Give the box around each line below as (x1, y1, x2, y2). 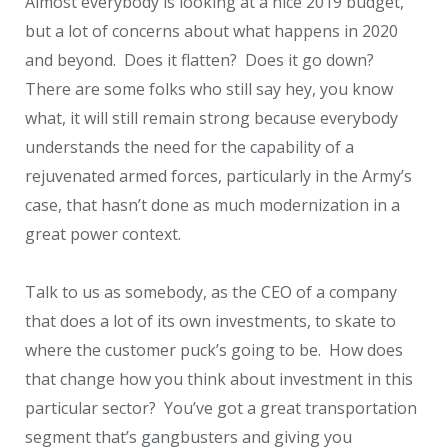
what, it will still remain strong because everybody (25, 106, 398, 129)
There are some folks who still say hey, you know (25, 77, 393, 100)
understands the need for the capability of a (25, 135, 354, 158)
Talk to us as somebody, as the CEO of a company (25, 281, 397, 304)
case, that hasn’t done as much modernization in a (25, 193, 400, 216)
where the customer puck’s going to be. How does (25, 339, 403, 362)
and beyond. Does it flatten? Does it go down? (25, 48, 378, 71)
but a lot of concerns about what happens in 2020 (25, 19, 398, 42)
